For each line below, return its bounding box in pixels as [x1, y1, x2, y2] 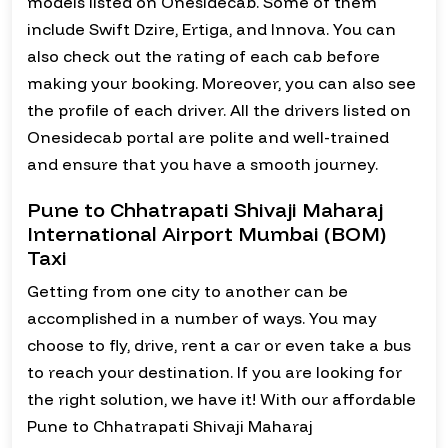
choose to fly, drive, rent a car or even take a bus [27, 335, 411, 356]
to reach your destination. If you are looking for [27, 362, 402, 383]
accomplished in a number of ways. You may [27, 308, 377, 329]
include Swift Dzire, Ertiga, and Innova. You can [27, 19, 396, 40]
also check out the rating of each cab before [27, 46, 380, 67]
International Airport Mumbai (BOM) [27, 221, 386, 247]
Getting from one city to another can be [27, 281, 348, 302]
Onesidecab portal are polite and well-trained [27, 127, 389, 148]
